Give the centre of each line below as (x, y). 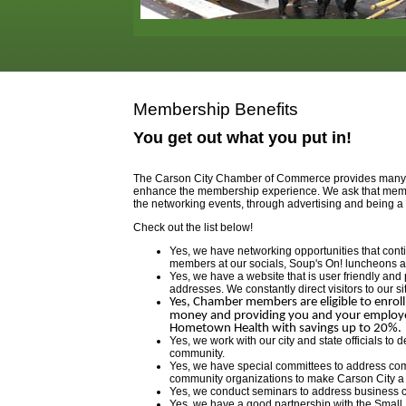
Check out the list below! (193, 227)
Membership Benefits (216, 109)
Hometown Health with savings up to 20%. (285, 328)
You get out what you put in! (242, 138)
